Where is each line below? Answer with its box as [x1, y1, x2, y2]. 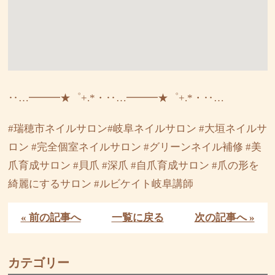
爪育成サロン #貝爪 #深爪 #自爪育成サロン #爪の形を [7, 160, 259, 172]
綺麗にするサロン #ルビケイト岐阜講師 [7, 178, 193, 190]
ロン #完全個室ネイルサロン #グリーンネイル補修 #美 [7, 141, 261, 153]
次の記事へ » [194, 212, 255, 224]
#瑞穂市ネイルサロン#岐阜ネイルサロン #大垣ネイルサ [7, 123, 267, 135]
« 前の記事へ [20, 212, 81, 224]
